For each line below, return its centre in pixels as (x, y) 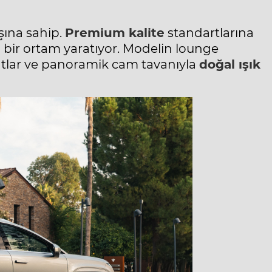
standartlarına (209, 33)
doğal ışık (230, 65)
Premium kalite (115, 33)
